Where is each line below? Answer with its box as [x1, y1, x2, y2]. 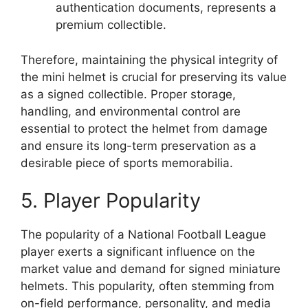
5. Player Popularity [21, 188, 201, 212]
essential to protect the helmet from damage [21, 121, 267, 135]
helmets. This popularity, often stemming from [21, 279, 274, 293]
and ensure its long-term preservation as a [21, 138, 256, 153]
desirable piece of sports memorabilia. [21, 155, 233, 170]
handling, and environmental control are [21, 104, 241, 118]
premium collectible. [56, 18, 166, 32]
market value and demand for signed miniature [21, 262, 280, 276]
